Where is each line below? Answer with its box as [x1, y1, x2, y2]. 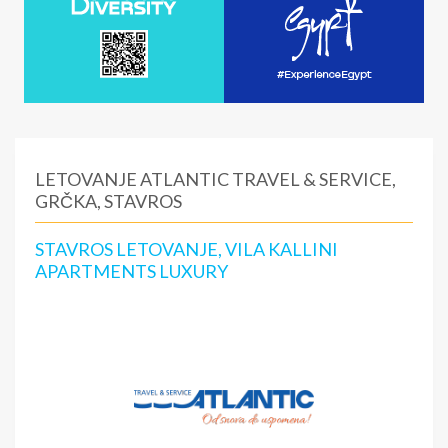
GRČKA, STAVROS [35, 190, 182, 212]
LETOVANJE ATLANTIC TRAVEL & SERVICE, [35, 168, 396, 190]
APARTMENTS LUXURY [35, 260, 228, 282]
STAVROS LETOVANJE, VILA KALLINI [35, 238, 338, 260]
